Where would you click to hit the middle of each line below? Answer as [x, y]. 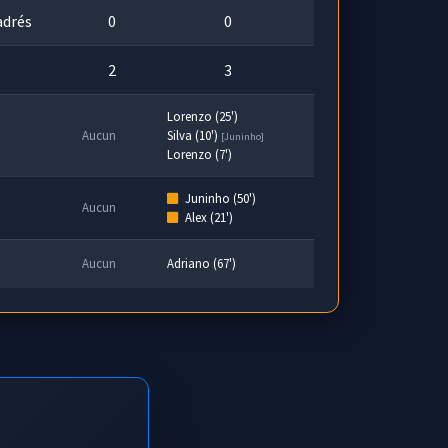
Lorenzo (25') [202, 116]
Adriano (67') [201, 263]
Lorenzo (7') [199, 154]
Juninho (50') [218, 198]
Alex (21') [207, 217]
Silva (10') [193, 135]
